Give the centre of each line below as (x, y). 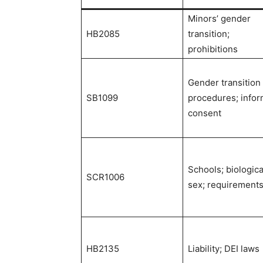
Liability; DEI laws (224, 249)
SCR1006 (105, 177)
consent (205, 113)
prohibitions (213, 49)
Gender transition (224, 82)
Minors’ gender (219, 18)
